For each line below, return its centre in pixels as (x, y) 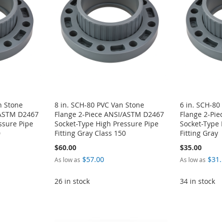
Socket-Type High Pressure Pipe (106, 124)
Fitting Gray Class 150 (90, 133)
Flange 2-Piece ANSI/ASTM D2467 (109, 114)
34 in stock (197, 181)
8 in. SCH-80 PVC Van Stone (99, 105)
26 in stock (72, 181)
